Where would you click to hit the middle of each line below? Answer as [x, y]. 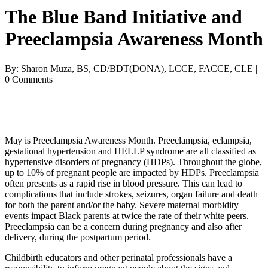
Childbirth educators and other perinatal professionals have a [118, 257]
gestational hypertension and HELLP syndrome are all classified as [130, 151]
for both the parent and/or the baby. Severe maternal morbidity [122, 205]
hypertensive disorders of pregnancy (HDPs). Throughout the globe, [133, 162]
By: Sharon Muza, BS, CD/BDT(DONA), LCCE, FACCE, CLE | [131, 68]
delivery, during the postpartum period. [78, 237]
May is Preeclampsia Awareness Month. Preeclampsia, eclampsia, [128, 140]
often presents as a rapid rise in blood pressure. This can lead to [124, 183]
